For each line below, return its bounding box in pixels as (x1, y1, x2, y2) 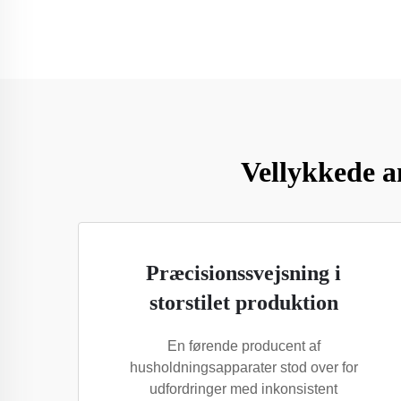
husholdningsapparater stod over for (129, 360, 358, 375)
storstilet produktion (149, 291, 338, 314)
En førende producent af (166, 338, 320, 354)
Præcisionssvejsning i (146, 261, 341, 285)
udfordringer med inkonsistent (149, 381, 337, 397)
